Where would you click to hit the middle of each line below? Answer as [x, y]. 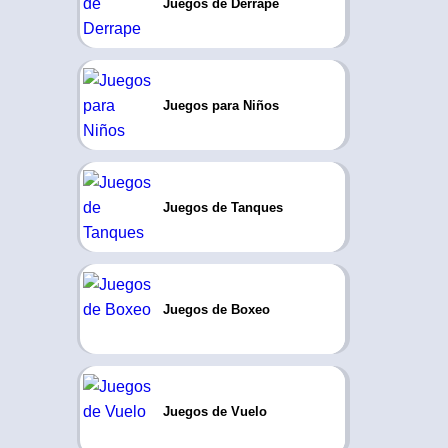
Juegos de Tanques [222, 207]
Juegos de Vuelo [214, 411]
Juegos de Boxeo [216, 309]
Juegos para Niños [220, 105]
